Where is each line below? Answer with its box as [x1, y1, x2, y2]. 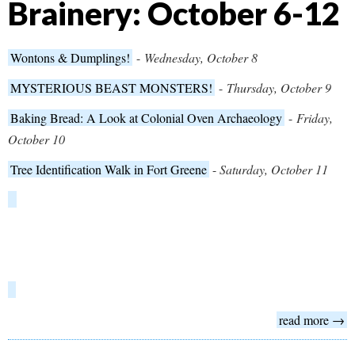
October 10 [8, 131, 65, 148]
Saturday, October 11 [219, 161, 328, 178]
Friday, [296, 109, 333, 127]
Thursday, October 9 [227, 79, 331, 97]
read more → [279, 311, 345, 329]
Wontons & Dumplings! [10, 49, 130, 67]
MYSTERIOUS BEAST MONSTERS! [10, 79, 212, 97]
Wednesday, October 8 [144, 49, 258, 67]
